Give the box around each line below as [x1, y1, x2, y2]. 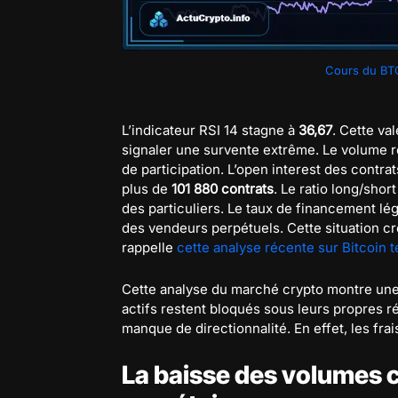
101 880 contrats [171, 179, 274, 197]
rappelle [122, 238, 177, 256]
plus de [122, 179, 171, 197]
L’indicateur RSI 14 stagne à [122, 121, 298, 139]
